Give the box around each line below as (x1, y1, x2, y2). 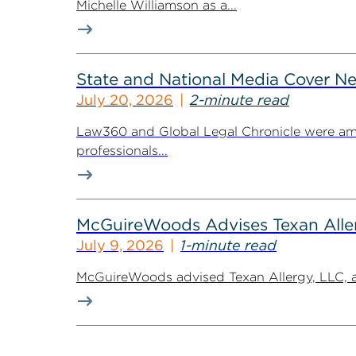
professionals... (76, 143, 168, 158)
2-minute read (190, 91, 289, 108)
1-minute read (180, 237, 277, 253)
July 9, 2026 (76, 237, 164, 253)
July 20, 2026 (76, 91, 173, 108)
